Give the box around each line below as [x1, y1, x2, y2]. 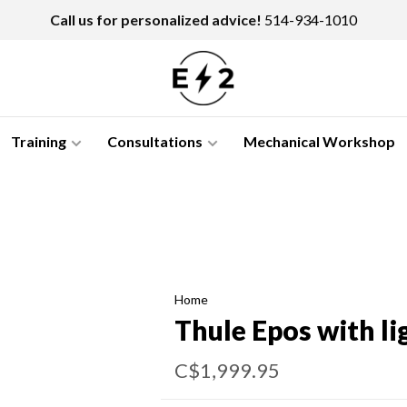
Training [11, 133, 66, 150]
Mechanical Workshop [243, 133, 395, 150]
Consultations [107, 133, 203, 150]
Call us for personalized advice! [50, 11, 262, 28]
